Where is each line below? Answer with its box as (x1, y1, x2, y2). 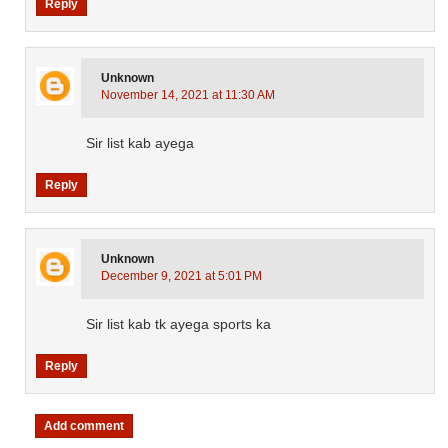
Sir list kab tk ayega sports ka (86, 316, 272, 333)
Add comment (44, 419, 125, 434)
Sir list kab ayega (86, 135, 195, 152)
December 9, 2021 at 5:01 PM (101, 269, 263, 284)
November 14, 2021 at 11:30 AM (101, 88, 276, 103)
